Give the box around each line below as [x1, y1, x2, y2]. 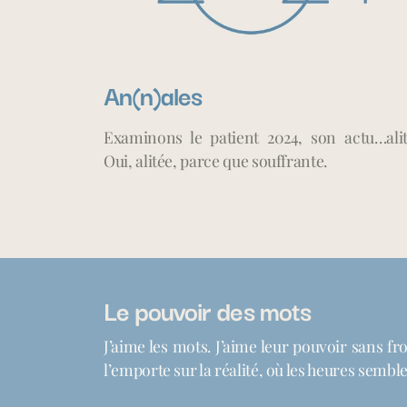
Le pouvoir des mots [104, 289, 316, 329]
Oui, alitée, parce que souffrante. [104, 149, 328, 171]
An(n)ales [104, 74, 203, 114]
